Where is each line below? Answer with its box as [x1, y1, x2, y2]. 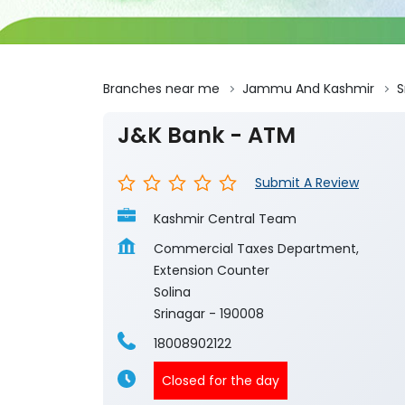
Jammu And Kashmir [242, 80, 374, 99]
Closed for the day [162, 372, 279, 391]
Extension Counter [154, 261, 269, 280]
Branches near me [103, 80, 220, 99]
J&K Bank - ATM [118, 120, 296, 151]
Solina [154, 283, 191, 302]
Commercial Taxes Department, [154, 240, 359, 259]
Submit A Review [255, 174, 359, 193]
